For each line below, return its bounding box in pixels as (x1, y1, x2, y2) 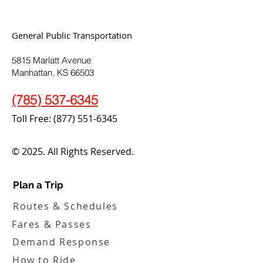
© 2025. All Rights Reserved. (12, 145, 134, 158)
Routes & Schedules (13, 200, 118, 213)
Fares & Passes (12, 218, 92, 231)
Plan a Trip (13, 179, 63, 191)
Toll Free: (12, 112, 53, 125)
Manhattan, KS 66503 (12, 67, 94, 78)
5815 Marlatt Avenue (12, 55, 93, 66)
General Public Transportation (12, 29, 132, 41)
